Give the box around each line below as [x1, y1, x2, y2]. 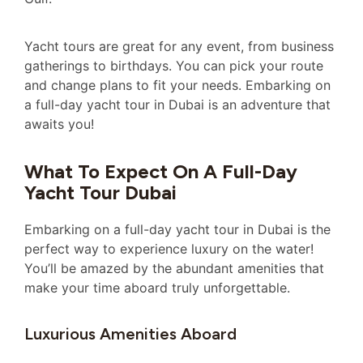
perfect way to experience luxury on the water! [24, 241, 314, 258]
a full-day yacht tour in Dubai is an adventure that [24, 96, 331, 113]
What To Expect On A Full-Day [24, 160, 297, 184]
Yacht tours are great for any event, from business [24, 37, 334, 54]
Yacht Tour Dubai [24, 181, 177, 205]
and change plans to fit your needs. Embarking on [24, 76, 331, 93]
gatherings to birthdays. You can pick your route [24, 57, 323, 74]
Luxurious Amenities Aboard [24, 324, 237, 344]
